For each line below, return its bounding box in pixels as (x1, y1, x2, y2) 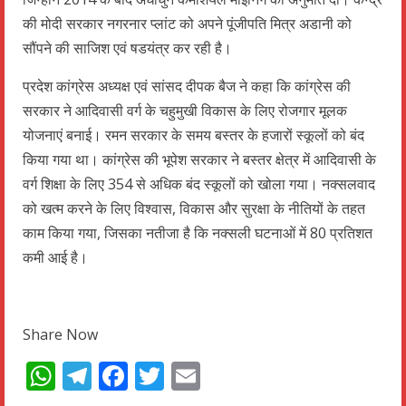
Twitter (164, 355, 261, 395)
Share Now (23, 324, 98, 344)
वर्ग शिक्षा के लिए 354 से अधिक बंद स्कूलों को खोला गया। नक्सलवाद (23, 173, 375, 194)
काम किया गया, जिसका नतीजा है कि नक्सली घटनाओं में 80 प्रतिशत (23, 222, 372, 243)
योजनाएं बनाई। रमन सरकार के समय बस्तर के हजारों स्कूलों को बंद (23, 124, 364, 145)
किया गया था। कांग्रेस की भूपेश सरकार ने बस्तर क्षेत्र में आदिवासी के (23, 149, 376, 169)
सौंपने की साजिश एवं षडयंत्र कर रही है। (23, 37, 232, 58)
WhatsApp (55, 355, 195, 395)
